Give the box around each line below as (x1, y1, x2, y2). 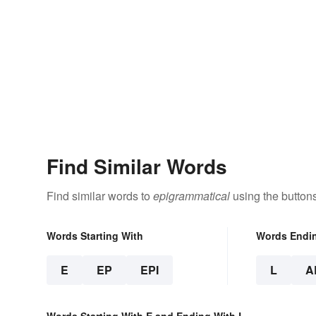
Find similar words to (47, 188, 153, 205)
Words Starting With (47, 229, 143, 243)
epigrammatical (153, 188, 230, 205)
